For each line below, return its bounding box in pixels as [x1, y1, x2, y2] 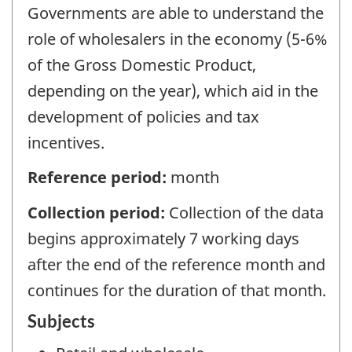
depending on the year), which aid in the [27, 79, 318, 101]
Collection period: [27, 201, 169, 223]
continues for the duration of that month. [27, 279, 326, 301]
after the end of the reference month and [27, 253, 325, 275]
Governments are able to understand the [27, 2, 324, 24]
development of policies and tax [27, 105, 259, 127]
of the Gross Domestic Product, [27, 53, 256, 75]
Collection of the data [169, 201, 324, 223]
